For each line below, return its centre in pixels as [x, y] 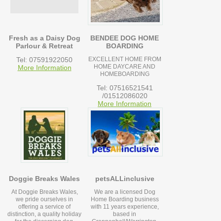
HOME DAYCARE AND [125, 67]
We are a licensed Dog [125, 192]
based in [125, 214]
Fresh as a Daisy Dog [44, 38]
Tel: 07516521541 [125, 88]
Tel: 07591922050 [44, 60]
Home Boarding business [125, 200]
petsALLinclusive [125, 179]
